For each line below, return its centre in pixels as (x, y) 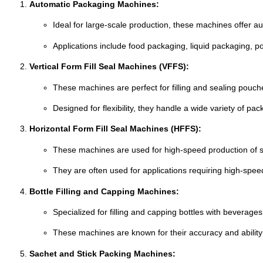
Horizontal (51, 129)
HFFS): (188, 129)
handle (170, 108)
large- (97, 25)
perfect (146, 87)
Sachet (44, 253)
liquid (201, 45)
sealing (224, 87)
